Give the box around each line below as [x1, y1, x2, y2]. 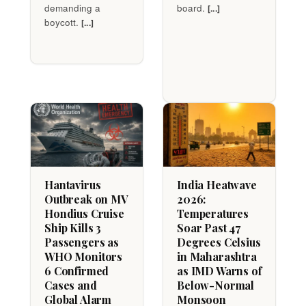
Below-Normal [177, 277, 255, 292]
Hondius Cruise [44, 206, 124, 221]
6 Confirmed [44, 263, 109, 278]
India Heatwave [177, 177, 257, 192]
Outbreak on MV [44, 191, 128, 206]
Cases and [44, 277, 97, 292]
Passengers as [44, 234, 119, 249]
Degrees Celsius [177, 234, 261, 249]
